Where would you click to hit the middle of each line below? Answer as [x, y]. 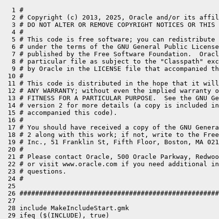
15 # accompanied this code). [61, 113]
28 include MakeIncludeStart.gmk [66, 208]
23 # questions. [35, 171]
